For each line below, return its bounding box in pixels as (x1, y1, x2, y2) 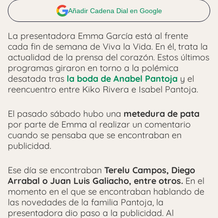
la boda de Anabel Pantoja (67, 73, 178, 84)
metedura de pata (124, 108, 200, 119)
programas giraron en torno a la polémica (8, 62, 179, 73)
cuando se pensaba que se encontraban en (8, 129, 182, 141)
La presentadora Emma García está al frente (8, 30, 188, 41)
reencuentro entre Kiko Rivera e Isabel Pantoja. (8, 83, 198, 95)
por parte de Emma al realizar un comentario (8, 118, 191, 130)
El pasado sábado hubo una (8, 108, 124, 119)
